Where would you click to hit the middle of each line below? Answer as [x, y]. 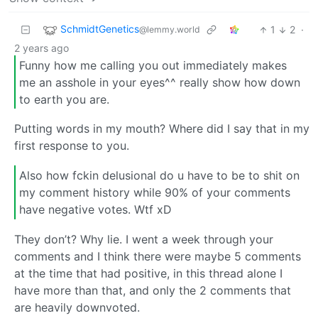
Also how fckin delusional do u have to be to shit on [159, 176]
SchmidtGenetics [100, 29]
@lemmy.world [170, 30]
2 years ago [42, 48]
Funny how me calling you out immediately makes [153, 65]
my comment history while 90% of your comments [155, 193]
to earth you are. [64, 99]
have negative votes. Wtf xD [95, 210]
